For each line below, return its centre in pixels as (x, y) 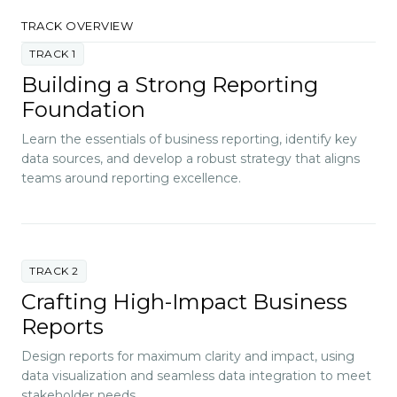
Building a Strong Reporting (170, 84)
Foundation (83, 109)
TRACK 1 (53, 53)
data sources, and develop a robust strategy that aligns (191, 158)
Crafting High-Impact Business (184, 301)
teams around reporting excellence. (131, 178)
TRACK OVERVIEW (77, 25)
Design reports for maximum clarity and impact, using (188, 356)
